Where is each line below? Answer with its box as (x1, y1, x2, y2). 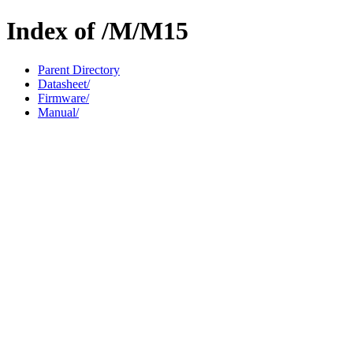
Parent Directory (38, 62, 120, 76)
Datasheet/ (38, 76, 90, 91)
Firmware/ (38, 91, 89, 105)
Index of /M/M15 (6, 17, 188, 46)
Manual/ (38, 105, 79, 119)
